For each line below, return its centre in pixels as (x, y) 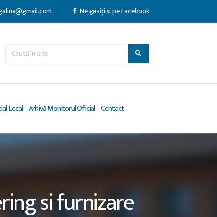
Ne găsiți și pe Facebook (114, 11)
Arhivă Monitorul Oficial (62, 109)
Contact (112, 109)
